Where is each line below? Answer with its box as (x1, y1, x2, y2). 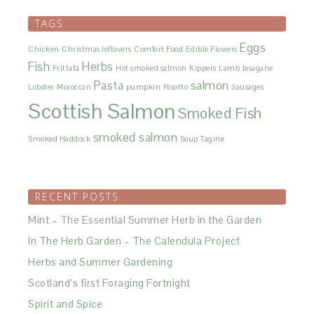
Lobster (28, 82, 55, 92)
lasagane (242, 63, 273, 73)
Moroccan (57, 82, 92, 92)
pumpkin (125, 82, 161, 92)
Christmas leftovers (62, 44, 132, 54)
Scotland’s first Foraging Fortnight (28, 276, 191, 289)
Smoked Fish (178, 104, 262, 123)
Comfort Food (134, 44, 184, 54)
